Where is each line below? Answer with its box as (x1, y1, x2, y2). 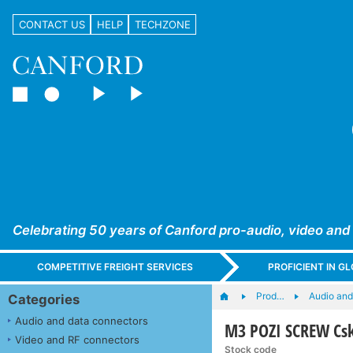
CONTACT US (18, 17, 85, 31)
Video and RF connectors (15, 333, 139, 346)
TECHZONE (134, 17, 191, 31)
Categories (8, 291, 80, 307)
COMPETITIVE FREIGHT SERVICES (37, 261, 194, 273)
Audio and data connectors (15, 314, 148, 327)
